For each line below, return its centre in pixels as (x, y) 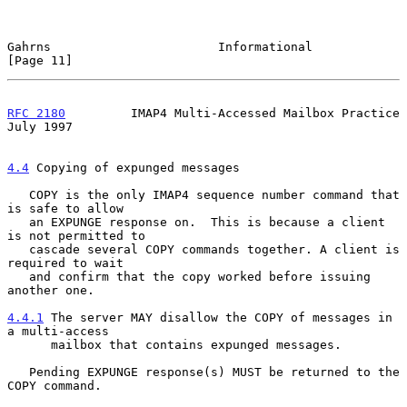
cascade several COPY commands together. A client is (18, 249)
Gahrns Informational (160, 46)
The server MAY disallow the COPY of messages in (218, 317)
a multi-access (58, 331)
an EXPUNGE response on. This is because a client (18, 222)
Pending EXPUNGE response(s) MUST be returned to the (18, 372)
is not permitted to (76, 235)
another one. (51, 290)
